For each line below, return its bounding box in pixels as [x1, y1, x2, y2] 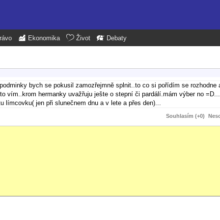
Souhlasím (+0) [166, 112, 205, 119]
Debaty [107, 35, 127, 42]
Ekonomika [28, 35, 60, 42]
